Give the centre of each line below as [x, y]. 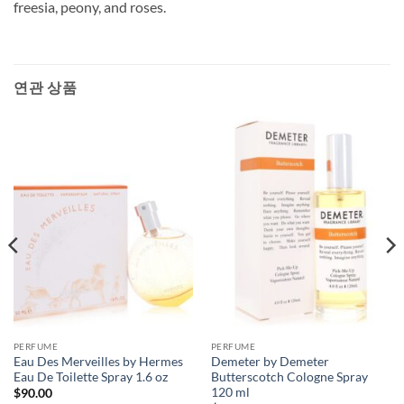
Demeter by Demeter [270, 361]
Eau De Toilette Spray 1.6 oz [90, 376]
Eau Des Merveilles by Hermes [98, 361]
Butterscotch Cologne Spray [289, 376]
